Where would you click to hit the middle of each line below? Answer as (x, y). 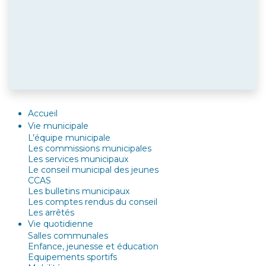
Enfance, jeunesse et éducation (93, 246)
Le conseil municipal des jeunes (93, 170)
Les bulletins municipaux (79, 191)
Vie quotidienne (61, 224)
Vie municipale (58, 126)
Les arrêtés (51, 212)
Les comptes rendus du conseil (93, 202)
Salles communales (68, 235)
